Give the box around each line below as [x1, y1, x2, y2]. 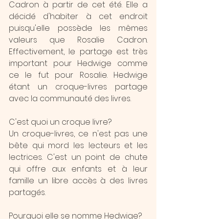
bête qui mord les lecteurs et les [9, 140, 148, 151]
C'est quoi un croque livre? [9, 116, 113, 128]
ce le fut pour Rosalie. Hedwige [9, 69, 148, 81]
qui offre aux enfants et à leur [9, 163, 148, 175]
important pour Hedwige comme [9, 58, 148, 69]
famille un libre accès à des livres [9, 175, 148, 186]
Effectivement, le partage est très [9, 46, 148, 57]
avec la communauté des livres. [9, 93, 131, 104]
